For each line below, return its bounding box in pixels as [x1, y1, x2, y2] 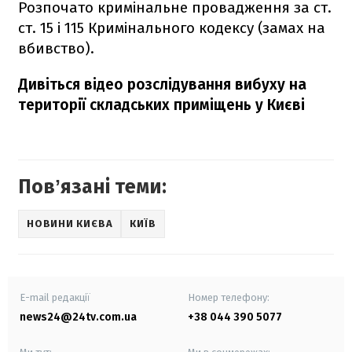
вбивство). [18, 38, 94, 57]
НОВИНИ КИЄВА [27, 218, 113, 230]
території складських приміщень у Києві [18, 95, 305, 114]
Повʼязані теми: [18, 174, 167, 199]
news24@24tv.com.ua [20, 310, 137, 324]
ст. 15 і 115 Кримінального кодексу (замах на [18, 18, 325, 37]
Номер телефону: [188, 291, 269, 303]
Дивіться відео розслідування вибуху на [18, 75, 306, 93]
